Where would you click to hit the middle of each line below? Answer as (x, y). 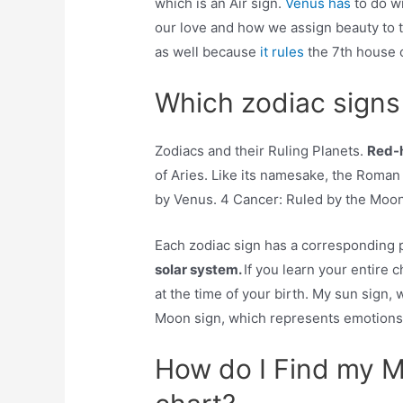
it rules (284, 52)
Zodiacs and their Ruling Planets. (261, 151)
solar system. (200, 270)
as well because (208, 52)
